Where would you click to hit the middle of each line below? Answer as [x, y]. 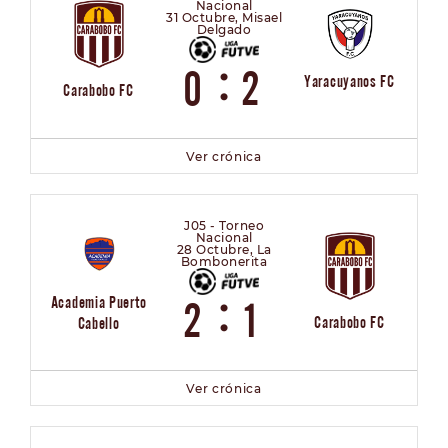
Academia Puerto [98, 302]
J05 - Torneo [224, 226]
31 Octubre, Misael [224, 18]
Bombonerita [224, 262]
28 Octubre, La [224, 250]
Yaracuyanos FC [349, 81]
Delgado [224, 30]
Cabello [98, 323]
